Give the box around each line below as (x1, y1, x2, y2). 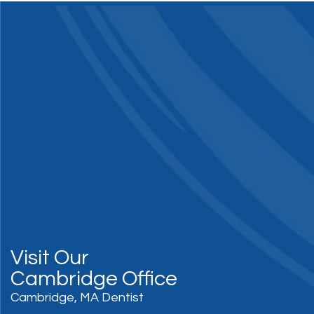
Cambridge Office (11, 268, 177, 289)
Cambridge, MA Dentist (11, 291, 144, 304)
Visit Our (11, 247, 89, 268)
